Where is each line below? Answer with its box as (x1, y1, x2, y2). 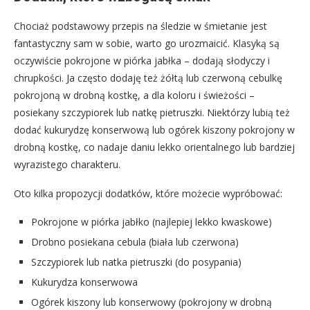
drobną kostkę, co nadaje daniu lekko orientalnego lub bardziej (14, 140, 295, 154)
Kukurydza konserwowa (31, 275, 138, 289)
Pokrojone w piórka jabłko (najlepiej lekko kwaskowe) (31, 215, 272, 228)
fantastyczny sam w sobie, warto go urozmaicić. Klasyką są (14, 36, 280, 50)
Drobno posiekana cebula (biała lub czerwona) (31, 235, 239, 248)
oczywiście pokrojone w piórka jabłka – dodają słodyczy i (14, 53, 270, 67)
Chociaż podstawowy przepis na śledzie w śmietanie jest (14, 19, 267, 33)
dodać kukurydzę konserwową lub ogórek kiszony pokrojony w (14, 122, 295, 136)
